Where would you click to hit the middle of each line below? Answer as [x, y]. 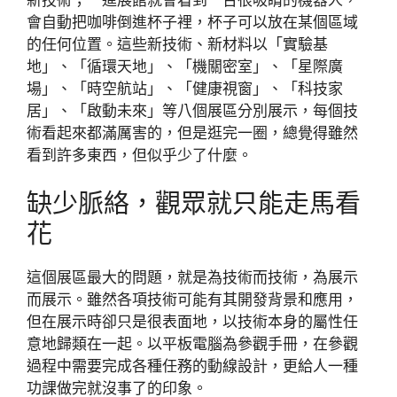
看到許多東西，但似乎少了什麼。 [140, 155]
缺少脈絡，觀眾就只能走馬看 [194, 203]
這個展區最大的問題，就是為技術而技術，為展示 [192, 277]
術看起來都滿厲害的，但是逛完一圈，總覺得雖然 [192, 132]
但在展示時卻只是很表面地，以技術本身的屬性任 [192, 322]
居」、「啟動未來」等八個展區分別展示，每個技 [192, 110]
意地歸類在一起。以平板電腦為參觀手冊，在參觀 [192, 344]
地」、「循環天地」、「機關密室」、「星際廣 [185, 66]
